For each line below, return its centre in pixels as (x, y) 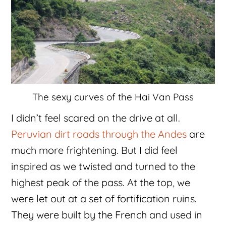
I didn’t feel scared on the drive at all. (96, 118)
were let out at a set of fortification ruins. (104, 199)
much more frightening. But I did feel (95, 150)
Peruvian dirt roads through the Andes (99, 134)
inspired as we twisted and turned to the (103, 166)
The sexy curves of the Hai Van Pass (113, 97)
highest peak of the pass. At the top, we (101, 183)
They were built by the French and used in (107, 215)
